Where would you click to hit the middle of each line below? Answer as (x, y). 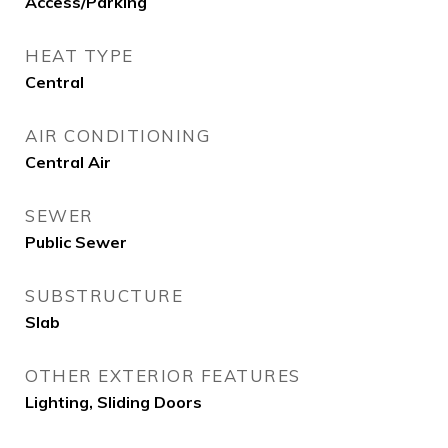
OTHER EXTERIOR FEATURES (163, 375)
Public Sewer (76, 242)
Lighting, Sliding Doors (113, 402)
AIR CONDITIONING (117, 135)
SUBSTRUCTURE (104, 295)
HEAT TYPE (79, 55)
